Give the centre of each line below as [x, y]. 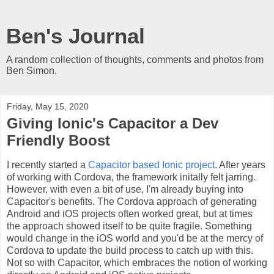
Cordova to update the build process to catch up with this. [130, 250]
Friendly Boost [58, 140]
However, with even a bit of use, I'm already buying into [125, 189]
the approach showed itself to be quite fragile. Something [129, 226]
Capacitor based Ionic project [151, 165]
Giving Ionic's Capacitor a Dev [113, 123]
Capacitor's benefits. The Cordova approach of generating [132, 201]
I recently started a [47, 165]
